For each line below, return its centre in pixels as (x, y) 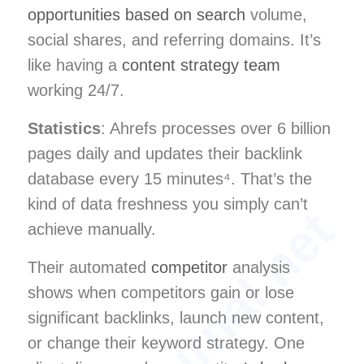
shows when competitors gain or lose (161, 292)
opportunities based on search (136, 14)
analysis (259, 267)
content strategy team (201, 65)
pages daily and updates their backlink (165, 153)
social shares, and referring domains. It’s (174, 39)
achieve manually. (92, 229)
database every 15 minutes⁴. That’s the (170, 178)
